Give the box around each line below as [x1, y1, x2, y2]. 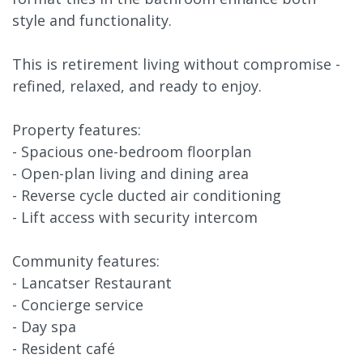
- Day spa [12, 316, 76, 336]
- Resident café [12, 338, 115, 358]
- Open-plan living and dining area [12, 163, 249, 183]
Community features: [12, 250, 160, 271]
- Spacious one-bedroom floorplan [12, 141, 251, 161]
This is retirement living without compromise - [12, 53, 340, 74]
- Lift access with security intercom [12, 207, 258, 227]
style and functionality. [12, 10, 172, 30]
